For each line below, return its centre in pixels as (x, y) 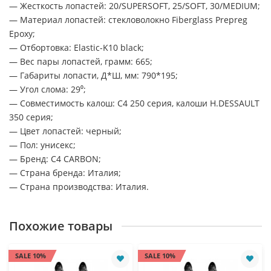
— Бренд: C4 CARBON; (55, 158)
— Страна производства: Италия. (79, 186)
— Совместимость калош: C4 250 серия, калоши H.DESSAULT (134, 103)
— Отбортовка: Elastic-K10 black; (77, 47)
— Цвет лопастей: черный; (65, 131)
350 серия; (31, 117)
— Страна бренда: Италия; (65, 172)
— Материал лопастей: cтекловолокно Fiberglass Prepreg (128, 19)
